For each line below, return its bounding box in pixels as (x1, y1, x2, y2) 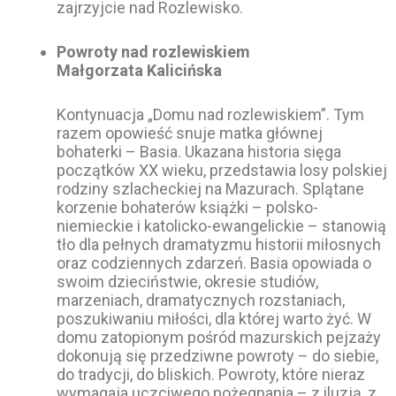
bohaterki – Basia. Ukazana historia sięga (57, 141, 341, 161)
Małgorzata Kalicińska (57, 61, 222, 80)
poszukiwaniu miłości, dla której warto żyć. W (57, 308, 371, 328)
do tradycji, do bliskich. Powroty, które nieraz (57, 364, 365, 384)
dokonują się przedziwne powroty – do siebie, (57, 346, 378, 365)
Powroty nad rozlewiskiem (57, 42, 250, 62)
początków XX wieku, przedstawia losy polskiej (57, 160, 387, 179)
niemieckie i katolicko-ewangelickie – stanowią (57, 216, 386, 235)
